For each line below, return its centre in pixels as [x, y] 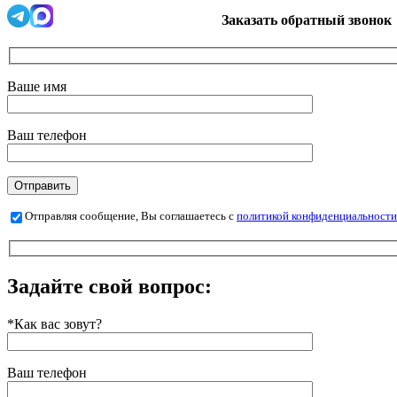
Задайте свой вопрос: [109, 287]
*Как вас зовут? [54, 324]
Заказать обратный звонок [307, 19]
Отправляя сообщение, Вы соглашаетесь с [131, 217]
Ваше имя [37, 86]
